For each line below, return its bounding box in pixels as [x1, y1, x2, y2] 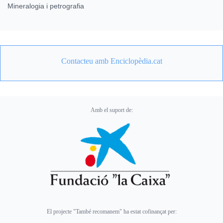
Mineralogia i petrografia [7, 1, 84, 10]
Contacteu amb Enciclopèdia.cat [61, 56, 162, 65]
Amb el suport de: [90, 106, 133, 113]
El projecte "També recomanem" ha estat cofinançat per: [46, 208, 177, 216]
